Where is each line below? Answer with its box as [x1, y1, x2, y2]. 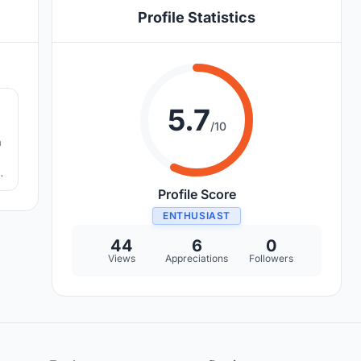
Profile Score [157, 186, 236, 203]
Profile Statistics [138, 9, 255, 27]
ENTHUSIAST [163, 210, 230, 222]
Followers [249, 252, 294, 265]
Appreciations [165, 252, 228, 265]
